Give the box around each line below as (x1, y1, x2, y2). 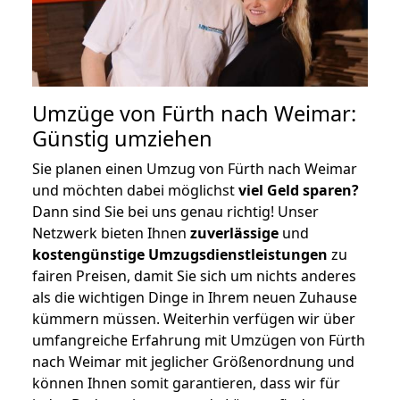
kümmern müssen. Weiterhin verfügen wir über (32, 308, 355, 329)
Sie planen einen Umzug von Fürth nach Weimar (32, 158, 357, 179)
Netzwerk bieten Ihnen (32, 222, 190, 243)
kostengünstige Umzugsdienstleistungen (32, 244, 328, 264)
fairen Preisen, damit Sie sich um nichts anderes (32, 265, 356, 286)
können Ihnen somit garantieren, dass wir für (32, 372, 340, 393)
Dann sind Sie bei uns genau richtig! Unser (32, 201, 319, 221)
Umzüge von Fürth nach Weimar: (32, 98, 356, 128)
